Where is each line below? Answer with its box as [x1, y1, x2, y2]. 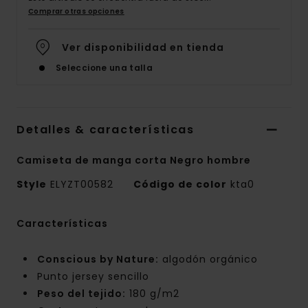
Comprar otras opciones [28, 6, 124, 17]
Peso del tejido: [37, 287, 126, 301]
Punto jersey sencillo [37, 269, 149, 284]
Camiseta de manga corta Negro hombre [16, 153, 251, 168]
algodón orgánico [159, 252, 258, 267]
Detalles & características [16, 122, 195, 138]
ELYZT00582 [47, 177, 117, 192]
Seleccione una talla [56, 62, 153, 74]
